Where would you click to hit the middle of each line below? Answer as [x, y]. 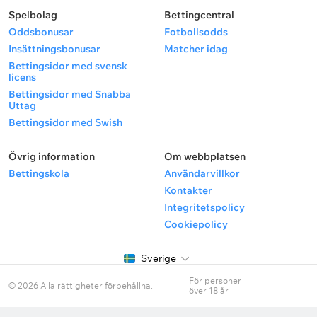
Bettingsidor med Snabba [70, 94]
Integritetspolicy [204, 207]
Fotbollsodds [196, 32]
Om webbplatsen [205, 156]
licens [22, 77]
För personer [215, 281]
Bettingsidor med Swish [65, 122]
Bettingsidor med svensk [68, 66]
